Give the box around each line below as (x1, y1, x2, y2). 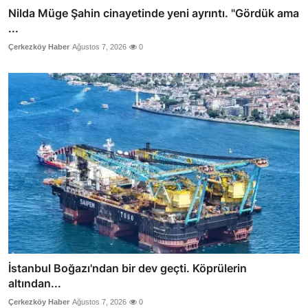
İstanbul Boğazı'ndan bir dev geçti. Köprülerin (8, 261, 247, 275)
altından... (8, 276, 61, 290)
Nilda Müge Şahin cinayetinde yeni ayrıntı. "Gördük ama (8, 6, 299, 21)
